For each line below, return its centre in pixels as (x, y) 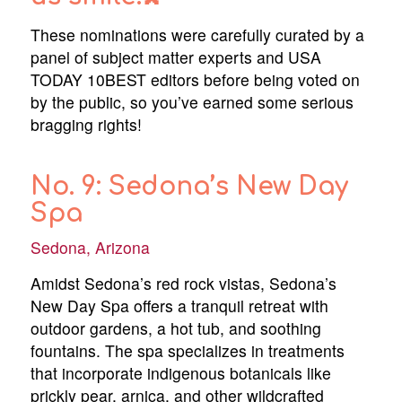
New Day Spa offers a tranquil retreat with (179, 305)
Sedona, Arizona (90, 247)
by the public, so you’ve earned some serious (192, 101)
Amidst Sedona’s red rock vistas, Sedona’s (183, 283)
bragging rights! (86, 124)
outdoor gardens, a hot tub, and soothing (175, 328)
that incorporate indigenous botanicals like (180, 372)
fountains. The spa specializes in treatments (187, 350)
